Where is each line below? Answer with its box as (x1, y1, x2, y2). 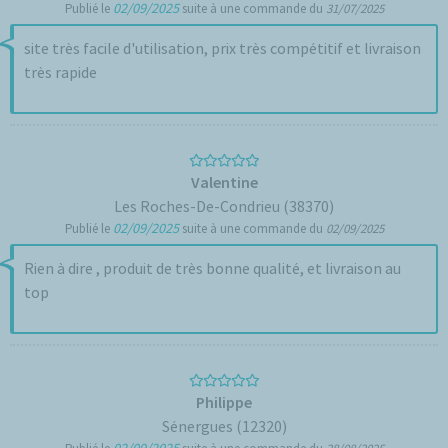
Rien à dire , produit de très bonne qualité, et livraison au (24, 258, 401, 278)
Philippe (196, 392, 252, 412)
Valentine (190, 172, 258, 192)
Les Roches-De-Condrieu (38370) (114, 196, 334, 216)
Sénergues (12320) (161, 416, 287, 436)
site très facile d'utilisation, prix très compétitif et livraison (24, 38, 421, 58)
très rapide (24, 62, 97, 82)
